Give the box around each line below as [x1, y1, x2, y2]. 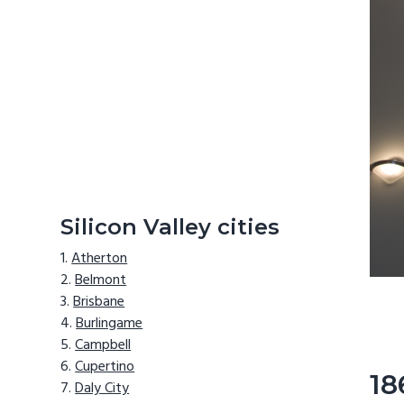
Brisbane [73, 290, 125, 315]
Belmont [75, 269, 127, 293]
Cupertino [75, 355, 135, 380]
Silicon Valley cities [60, 213, 280, 240]
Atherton [71, 247, 128, 271]
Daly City [75, 377, 130, 401]
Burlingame [76, 312, 143, 336]
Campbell [75, 334, 132, 358]
